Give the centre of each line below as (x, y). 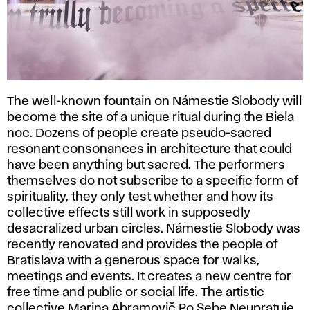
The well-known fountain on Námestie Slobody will (154, 101)
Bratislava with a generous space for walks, (133, 261)
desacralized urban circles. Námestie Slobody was (154, 229)
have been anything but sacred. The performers (146, 165)
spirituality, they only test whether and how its (140, 197)
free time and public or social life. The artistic (136, 292)
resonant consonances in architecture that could (149, 149)
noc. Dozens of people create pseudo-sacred (139, 133)
